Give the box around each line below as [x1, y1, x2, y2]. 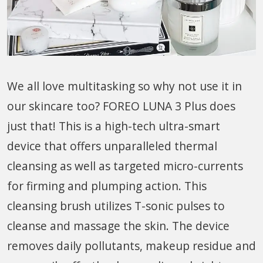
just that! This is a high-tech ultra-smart [7, 118, 220, 134]
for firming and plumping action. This [7, 178, 207, 194]
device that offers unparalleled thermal [7, 138, 217, 154]
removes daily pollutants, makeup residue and [7, 238, 256, 254]
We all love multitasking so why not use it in [7, 78, 242, 95]
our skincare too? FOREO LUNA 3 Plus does [7, 98, 235, 114]
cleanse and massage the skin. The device [7, 218, 230, 234]
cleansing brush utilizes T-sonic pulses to [7, 198, 225, 214]
